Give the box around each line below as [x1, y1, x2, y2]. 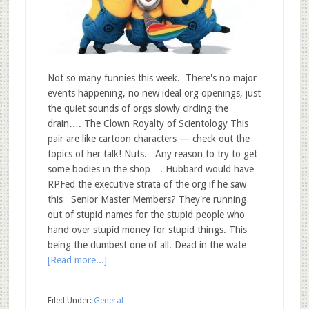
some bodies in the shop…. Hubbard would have [47, 163, 254, 175]
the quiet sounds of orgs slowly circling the [47, 103, 228, 114]
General [93, 296, 123, 306]
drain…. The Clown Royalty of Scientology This [47, 118, 248, 129]
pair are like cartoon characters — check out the [47, 133, 250, 144]
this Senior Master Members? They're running [47, 194, 246, 205]
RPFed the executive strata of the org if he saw [47, 179, 246, 190]
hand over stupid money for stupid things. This [47, 224, 247, 235]
